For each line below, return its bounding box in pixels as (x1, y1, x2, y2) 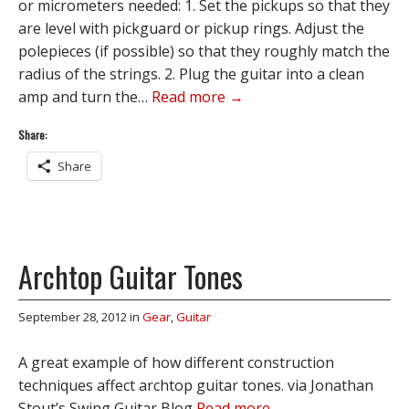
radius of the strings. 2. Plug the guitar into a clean (18, 64, 364, 84)
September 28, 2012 (18, 309, 127, 325)
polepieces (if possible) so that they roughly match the (18, 41, 390, 61)
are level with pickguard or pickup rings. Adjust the (18, 18, 364, 38)
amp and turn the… (18, 87, 152, 107)
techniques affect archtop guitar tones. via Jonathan (18, 375, 373, 395)
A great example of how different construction (18, 352, 334, 372)
